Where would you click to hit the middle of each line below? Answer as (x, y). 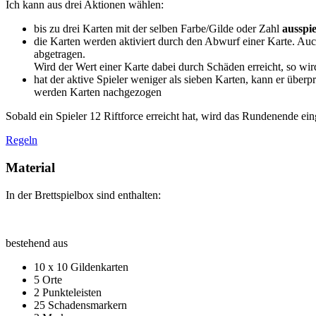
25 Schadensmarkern (80, 305)
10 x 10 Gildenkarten (81, 267)
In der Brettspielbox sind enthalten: (83, 195)
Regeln (22, 140)
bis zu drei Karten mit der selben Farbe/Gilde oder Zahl (158, 29)
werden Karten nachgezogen (98, 92)
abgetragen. (60, 54)
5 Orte (48, 279)
